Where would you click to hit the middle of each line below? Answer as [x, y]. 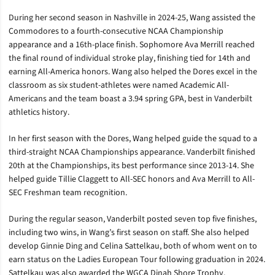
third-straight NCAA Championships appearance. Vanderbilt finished [132, 152]
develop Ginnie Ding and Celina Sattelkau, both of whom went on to [133, 246]
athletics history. [39, 112]
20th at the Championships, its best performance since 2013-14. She [131, 166]
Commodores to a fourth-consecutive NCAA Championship [116, 31]
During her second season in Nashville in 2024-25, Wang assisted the [132, 18]
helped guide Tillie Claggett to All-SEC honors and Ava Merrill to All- [132, 179]
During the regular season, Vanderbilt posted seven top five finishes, [133, 219]
